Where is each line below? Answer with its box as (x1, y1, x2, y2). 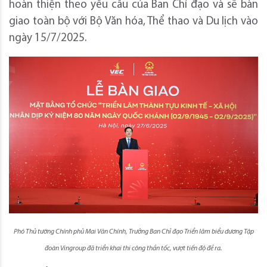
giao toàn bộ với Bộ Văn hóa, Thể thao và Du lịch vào (9, 15, 258, 27)
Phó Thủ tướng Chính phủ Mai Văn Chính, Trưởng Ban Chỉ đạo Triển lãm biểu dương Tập (13, 228, 254, 236)
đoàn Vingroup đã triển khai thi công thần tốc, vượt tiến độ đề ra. (45, 245, 222, 253)
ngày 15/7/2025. (9, 32, 86, 44)
